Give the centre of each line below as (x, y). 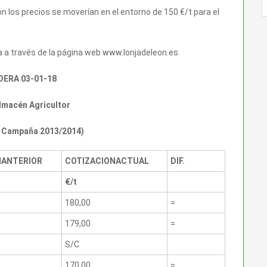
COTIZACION (90, 161)
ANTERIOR (22, 161)
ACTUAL (132, 161)
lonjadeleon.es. (152, 52)
